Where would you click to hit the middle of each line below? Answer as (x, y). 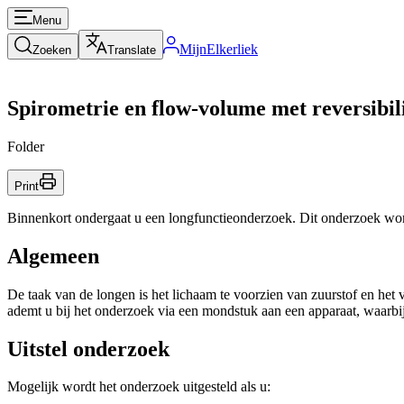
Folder (26, 146)
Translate (132, 50)
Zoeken (52, 50)
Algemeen (53, 256)
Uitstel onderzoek (88, 349)
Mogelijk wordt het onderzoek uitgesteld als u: (139, 387)
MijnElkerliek (219, 49)
